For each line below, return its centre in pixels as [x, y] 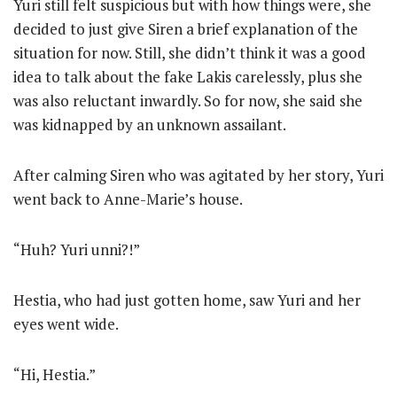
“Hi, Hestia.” [54, 374]
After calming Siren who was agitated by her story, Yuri [198, 175]
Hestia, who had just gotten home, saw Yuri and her [187, 300]
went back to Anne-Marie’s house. [128, 199]
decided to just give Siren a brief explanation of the [186, 29]
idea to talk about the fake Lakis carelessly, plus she [188, 77]
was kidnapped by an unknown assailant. [150, 125]
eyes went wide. [66, 324]
